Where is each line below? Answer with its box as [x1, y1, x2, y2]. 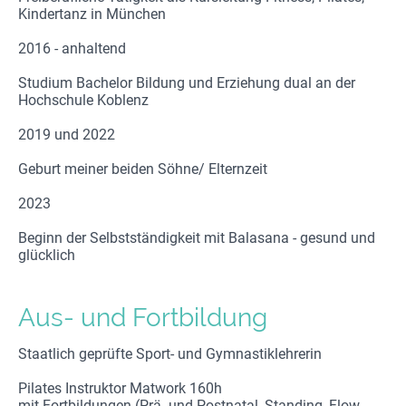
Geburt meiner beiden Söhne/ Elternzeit [18, 160, 267, 179]
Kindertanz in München [18, 5, 166, 24]
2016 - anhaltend [18, 40, 130, 58]
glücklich [18, 246, 75, 265]
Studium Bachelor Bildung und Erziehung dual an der [18, 74, 355, 92]
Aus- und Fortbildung [18, 303, 267, 333]
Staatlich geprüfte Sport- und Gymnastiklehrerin [18, 345, 322, 363]
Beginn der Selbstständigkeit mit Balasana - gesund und [18, 229, 375, 247]
